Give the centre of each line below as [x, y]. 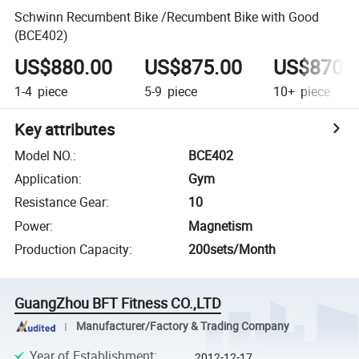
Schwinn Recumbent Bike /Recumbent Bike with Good [167, 16]
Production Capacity [72, 250]
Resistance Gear [61, 202]
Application [47, 179]
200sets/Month [232, 250]
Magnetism [221, 226]
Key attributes [65, 129]
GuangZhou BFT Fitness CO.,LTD [118, 303]
